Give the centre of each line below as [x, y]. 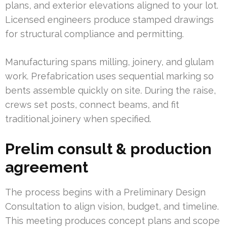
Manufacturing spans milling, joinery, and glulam [109, 62]
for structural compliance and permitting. [94, 34]
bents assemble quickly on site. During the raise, [110, 91]
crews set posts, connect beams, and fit [92, 105]
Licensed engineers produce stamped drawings [109, 20]
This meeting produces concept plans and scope [112, 221]
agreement [47, 167]
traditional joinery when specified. [78, 119]
